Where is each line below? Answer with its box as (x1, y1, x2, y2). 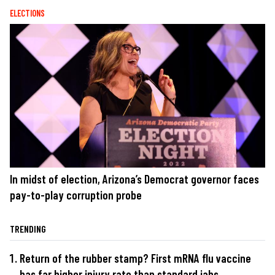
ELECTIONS (10, 7, 45, 18)
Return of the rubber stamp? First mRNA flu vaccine (20, 250, 251, 265)
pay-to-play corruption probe (10, 187, 142, 202)
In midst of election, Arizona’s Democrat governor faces (10, 171, 259, 186)
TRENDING (10, 222, 46, 234)
